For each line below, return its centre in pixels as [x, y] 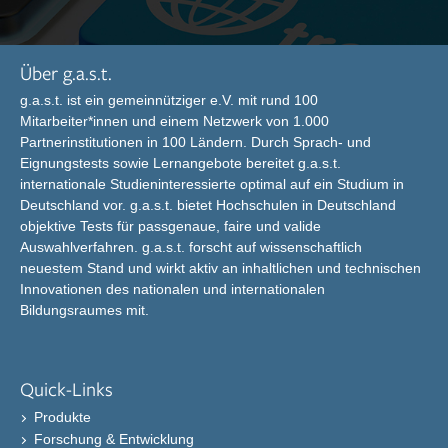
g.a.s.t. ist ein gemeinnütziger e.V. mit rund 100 [169, 100]
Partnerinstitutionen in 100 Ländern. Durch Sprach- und [195, 142]
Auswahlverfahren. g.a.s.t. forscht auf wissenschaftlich [191, 247]
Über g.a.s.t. [66, 73]
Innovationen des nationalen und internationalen [172, 289]
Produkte [60, 416]
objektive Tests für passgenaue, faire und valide [170, 226]
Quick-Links [66, 389]
